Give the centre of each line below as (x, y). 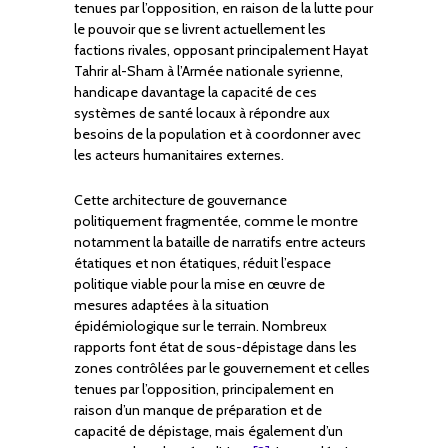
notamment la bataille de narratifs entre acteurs (220, 242)
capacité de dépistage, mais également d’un (208, 431)
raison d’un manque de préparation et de (198, 410)
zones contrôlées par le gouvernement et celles (222, 368)
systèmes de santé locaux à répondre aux (202, 113)
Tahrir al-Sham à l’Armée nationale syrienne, (208, 71)
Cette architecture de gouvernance (180, 200)
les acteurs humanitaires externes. (179, 155)
